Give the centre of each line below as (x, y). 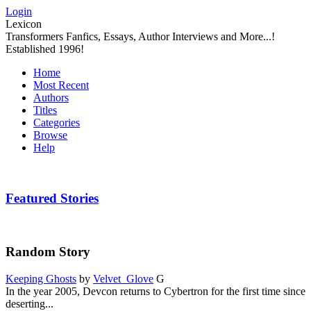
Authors (51, 98)
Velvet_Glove (123, 278)
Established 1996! (45, 49)
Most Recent (61, 85)
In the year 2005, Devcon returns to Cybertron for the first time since (155, 291)
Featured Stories (52, 198)
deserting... (30, 303)
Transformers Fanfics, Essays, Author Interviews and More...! (140, 36)
